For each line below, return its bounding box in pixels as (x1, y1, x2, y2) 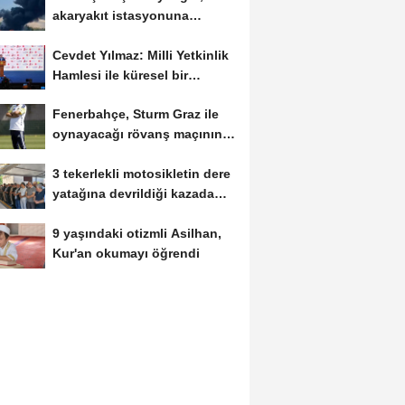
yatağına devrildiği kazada (52, 186, 214, 202)
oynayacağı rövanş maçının (52, 127, 222, 142)
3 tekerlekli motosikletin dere (52, 166, 231, 182)
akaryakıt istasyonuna (52, 7, 189, 23)
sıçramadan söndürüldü (52, 27, 200, 42)
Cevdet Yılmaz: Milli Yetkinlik (52, 47, 229, 62)
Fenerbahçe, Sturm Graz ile (52, 107, 219, 122)
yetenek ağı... (52, 87, 135, 102)
